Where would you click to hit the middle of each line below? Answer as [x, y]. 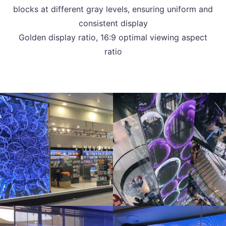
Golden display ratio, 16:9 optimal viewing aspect [113, 38]
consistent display [113, 23]
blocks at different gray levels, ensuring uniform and [113, 9]
